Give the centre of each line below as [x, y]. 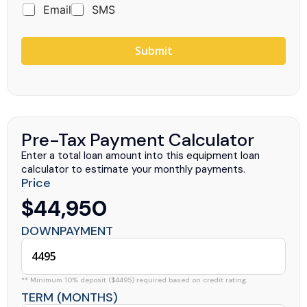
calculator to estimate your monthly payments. [133, 169]
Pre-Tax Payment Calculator [138, 139]
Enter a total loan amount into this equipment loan [140, 155]
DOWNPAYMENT [67, 231]
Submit [153, 50]
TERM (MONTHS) [70, 297]
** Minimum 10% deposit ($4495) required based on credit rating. [134, 280]
